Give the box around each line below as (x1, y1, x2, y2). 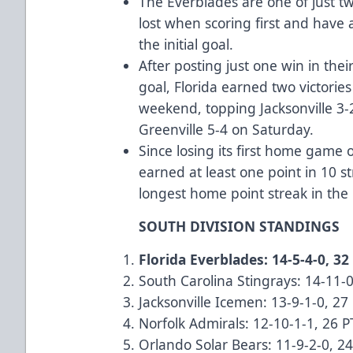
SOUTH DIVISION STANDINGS (139, 216, 340, 236)
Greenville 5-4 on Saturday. (139, 119, 314, 139)
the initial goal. (139, 34, 234, 54)
